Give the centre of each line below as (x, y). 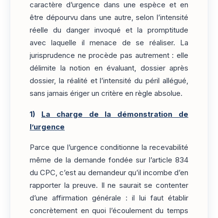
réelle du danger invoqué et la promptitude (109, 30)
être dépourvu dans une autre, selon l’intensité (109, 18)
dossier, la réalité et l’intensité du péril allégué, (109, 81)
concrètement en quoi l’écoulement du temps (109, 211)
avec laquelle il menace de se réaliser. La (109, 43)
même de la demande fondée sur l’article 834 (109, 160)
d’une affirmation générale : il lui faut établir (109, 198)
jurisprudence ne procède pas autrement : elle (109, 56)
